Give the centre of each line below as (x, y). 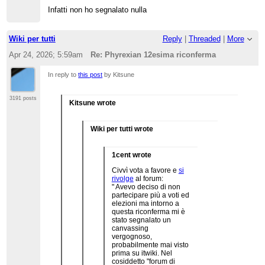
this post (91, 75)
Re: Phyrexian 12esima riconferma (153, 54)
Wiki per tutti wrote (122, 129)
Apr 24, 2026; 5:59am (46, 54)
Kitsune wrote (93, 103)
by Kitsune (119, 75)
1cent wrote (131, 155)
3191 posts (23, 98)
